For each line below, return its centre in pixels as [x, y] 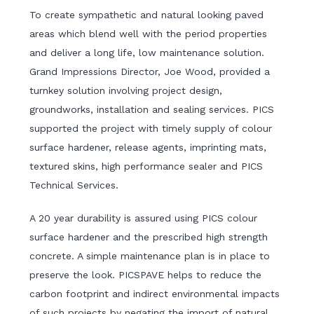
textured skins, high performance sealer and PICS [146, 166]
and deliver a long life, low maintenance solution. [147, 53]
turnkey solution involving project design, [126, 91]
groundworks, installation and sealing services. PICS [152, 110]
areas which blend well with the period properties [149, 34]
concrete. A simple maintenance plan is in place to [150, 256]
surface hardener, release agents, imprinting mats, [148, 148]
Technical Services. [74, 185]
